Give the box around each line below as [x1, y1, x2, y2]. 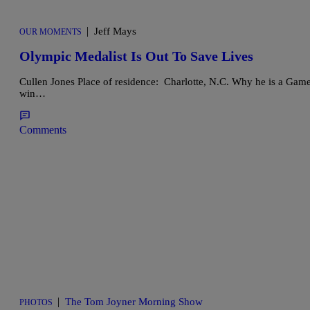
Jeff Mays [94, 25, 136, 37]
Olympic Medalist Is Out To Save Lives [19, 48, 253, 64]
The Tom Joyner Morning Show [65, 295, 203, 307]
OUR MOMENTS [19, 26, 82, 37]
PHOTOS [19, 297, 53, 307]
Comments [19, 123, 66, 136]
